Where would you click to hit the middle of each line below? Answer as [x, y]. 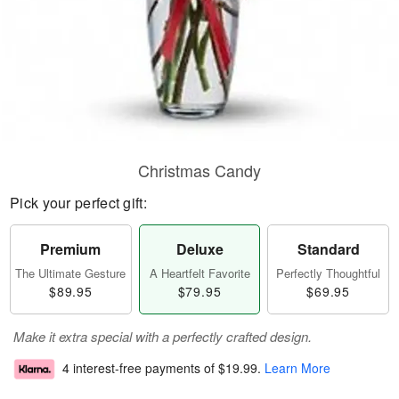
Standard [328, 249]
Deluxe [199, 249]
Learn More [297, 368]
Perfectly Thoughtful [329, 273]
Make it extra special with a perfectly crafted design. [163, 336]
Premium [71, 249]
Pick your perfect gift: [78, 203]
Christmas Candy [199, 170]
